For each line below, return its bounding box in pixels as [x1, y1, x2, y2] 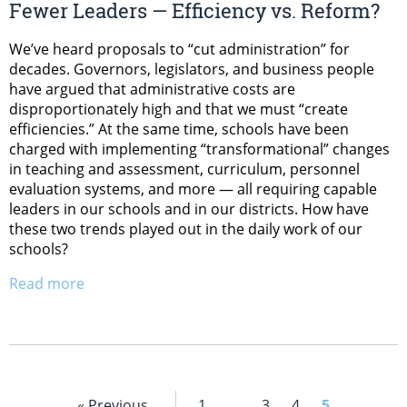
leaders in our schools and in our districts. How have [9, 198, 369, 219]
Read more [9, 273, 84, 293]
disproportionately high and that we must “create [9, 98, 348, 119]
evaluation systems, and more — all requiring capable [9, 178, 377, 199]
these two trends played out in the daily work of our [9, 218, 362, 239]
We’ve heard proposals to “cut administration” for [9, 38, 350, 59]
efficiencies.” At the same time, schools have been [9, 118, 349, 139]
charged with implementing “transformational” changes [9, 138, 390, 159]
